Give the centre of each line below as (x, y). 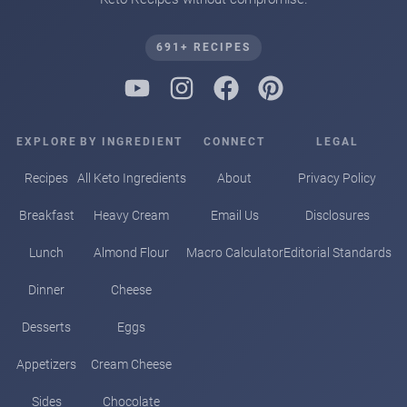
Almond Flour (131, 252)
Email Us (234, 215)
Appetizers (46, 364)
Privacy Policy (337, 178)
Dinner (46, 289)
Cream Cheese (131, 364)
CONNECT (234, 141)
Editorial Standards (337, 252)
